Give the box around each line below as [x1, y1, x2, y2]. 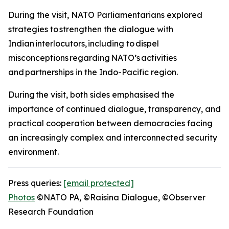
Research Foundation [8, 207, 96, 217]
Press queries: [8, 178, 63, 188]
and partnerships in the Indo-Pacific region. [8, 67, 182, 77]
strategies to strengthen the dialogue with [8, 24, 173, 34]
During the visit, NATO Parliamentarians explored [8, 10, 202, 20]
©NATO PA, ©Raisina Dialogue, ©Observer [35, 192, 205, 202]
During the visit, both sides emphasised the [8, 89, 174, 100]
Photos [8, 192, 35, 202]
